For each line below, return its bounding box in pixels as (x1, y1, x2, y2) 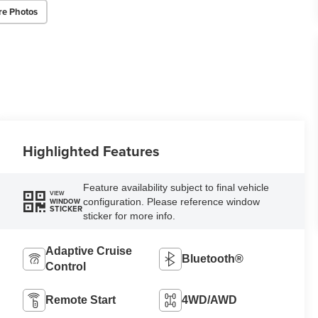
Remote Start (45, 294, 116, 307)
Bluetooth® (182, 253, 244, 265)
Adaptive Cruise (45, 245, 133, 258)
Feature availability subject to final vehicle (82, 181, 269, 193)
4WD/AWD (182, 294, 238, 307)
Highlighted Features (23, 140, 160, 161)
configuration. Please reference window (82, 195, 260, 207)
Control (45, 261, 87, 273)
